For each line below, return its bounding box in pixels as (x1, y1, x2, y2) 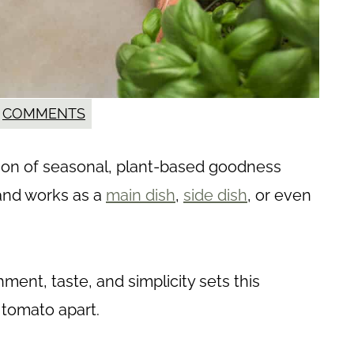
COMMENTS (2, 105, 85, 122)
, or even (247, 186, 311, 205)
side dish (183, 186, 247, 205)
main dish (106, 186, 175, 205)
